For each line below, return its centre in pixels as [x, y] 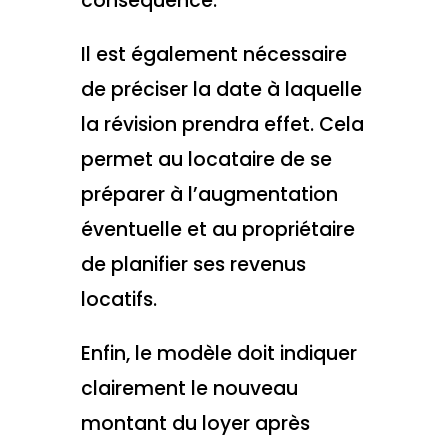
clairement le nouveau [189, 389]
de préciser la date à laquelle [221, 89]
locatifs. [118, 299]
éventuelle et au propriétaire [217, 229]
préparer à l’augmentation [209, 194]
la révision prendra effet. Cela [222, 124]
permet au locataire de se [206, 159]
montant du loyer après [195, 424]
